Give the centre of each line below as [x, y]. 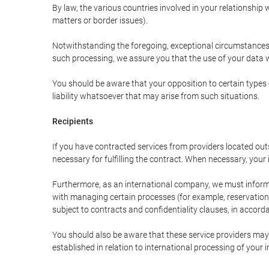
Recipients [73, 121]
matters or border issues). [100, 20]
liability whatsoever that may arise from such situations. [156, 96]
